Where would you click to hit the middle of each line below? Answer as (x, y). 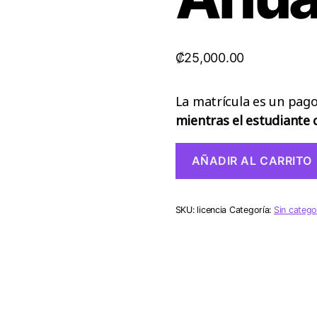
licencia (212, 210)
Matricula (198, 149)
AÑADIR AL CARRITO (252, 161)
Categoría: (251, 210)
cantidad (197, 191)
